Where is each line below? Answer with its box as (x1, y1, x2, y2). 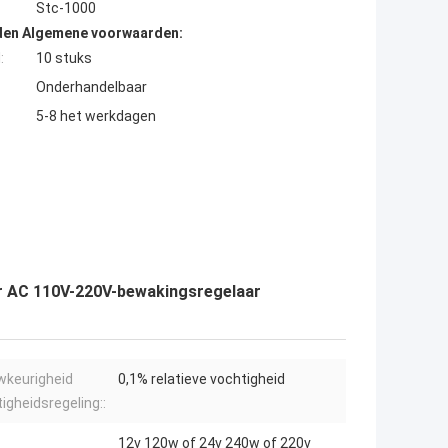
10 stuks (36, 50, 92, 67)
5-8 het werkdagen (36, 108, 156, 125)
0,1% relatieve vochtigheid (118, 371, 285, 388)
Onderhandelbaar (36, 79, 147, 96)
